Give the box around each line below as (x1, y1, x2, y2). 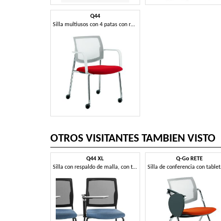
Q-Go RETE (176, 155, 203, 162)
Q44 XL (86, 155, 104, 162)
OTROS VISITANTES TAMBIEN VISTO (50, 133, 216, 145)
